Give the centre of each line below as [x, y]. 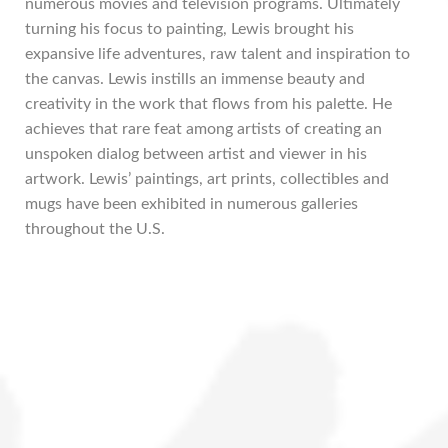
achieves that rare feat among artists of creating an [203, 128]
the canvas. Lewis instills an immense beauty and [195, 78]
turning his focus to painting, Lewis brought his [189, 28]
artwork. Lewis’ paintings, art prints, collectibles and [207, 178]
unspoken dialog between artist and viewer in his [196, 153]
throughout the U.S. [95, 228]
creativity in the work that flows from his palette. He [208, 103]
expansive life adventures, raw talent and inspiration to [217, 53]
